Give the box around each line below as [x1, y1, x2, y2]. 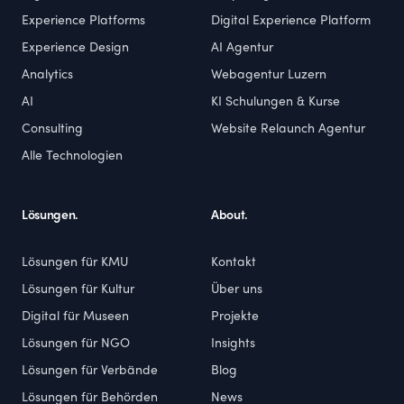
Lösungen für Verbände [22, 365, 158, 377]
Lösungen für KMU [22, 257, 128, 269]
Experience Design [22, 42, 129, 54]
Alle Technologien [22, 151, 123, 162]
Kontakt [211, 257, 256, 269]
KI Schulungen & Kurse [211, 96, 340, 108]
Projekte [211, 311, 259, 323]
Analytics [22, 69, 73, 81]
